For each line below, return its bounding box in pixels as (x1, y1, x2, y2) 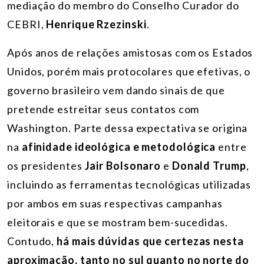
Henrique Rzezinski (46, 17, 147, 31)
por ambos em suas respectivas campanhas (7, 196, 223, 210)
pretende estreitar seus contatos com (7, 102, 200, 115)
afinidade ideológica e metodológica (21, 140, 216, 153)
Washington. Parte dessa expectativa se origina (7, 121, 248, 134)
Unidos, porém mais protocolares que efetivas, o (7, 64, 251, 78)
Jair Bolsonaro (84, 159, 161, 172)
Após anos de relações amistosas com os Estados (7, 45, 253, 59)
